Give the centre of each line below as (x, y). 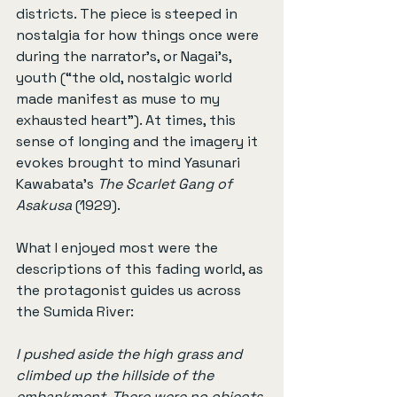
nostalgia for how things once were (139, 35)
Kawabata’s (57, 184)
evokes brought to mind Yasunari (130, 163)
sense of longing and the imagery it (139, 142)
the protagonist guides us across (130, 291)
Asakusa (44, 206)
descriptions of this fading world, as (141, 269)
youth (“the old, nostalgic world (126, 78)
